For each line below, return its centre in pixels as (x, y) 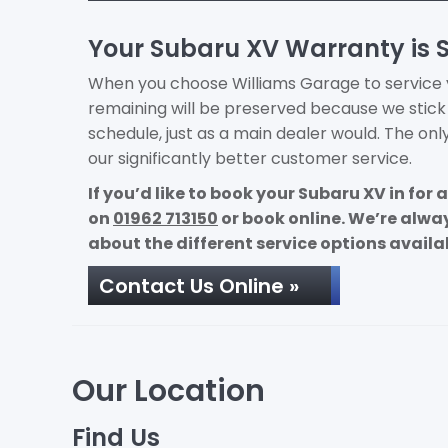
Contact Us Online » (199, 286)
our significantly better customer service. (250, 158)
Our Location (168, 391)
